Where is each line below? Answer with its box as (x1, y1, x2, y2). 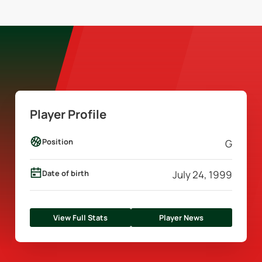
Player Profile (30, 106, 107, 123)
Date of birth (42, 167, 89, 178)
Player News (159, 212, 204, 223)
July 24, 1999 (172, 168, 232, 182)
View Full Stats (53, 212, 108, 223)
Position (42, 136, 74, 147)
